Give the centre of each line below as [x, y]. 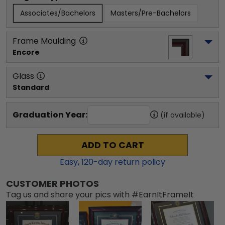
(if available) [183, 115]
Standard [31, 87]
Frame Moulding [44, 41]
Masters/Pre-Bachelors [151, 13]
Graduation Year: [50, 115]
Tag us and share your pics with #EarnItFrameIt [100, 195]
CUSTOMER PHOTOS [52, 184]
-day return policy [129, 162]
